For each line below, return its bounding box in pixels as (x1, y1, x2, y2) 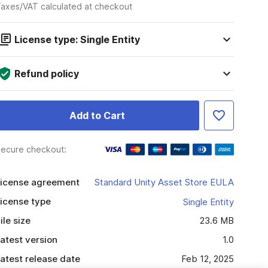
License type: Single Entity (14, 33, 140, 45)
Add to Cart (69, 109, 125, 121)
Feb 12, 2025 (181, 253, 234, 264)
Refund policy (14, 68, 79, 80)
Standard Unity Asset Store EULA (94, 176, 234, 188)
